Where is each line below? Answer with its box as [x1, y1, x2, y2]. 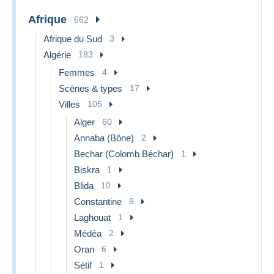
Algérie [43, 49, 71, 60]
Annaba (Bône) [74, 132, 134, 143]
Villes [59, 98, 80, 109]
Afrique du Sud [43, 33, 102, 44]
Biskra [74, 164, 100, 175]
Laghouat [74, 212, 111, 223]
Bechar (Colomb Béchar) [74, 148, 174, 159]
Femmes [59, 67, 95, 78]
